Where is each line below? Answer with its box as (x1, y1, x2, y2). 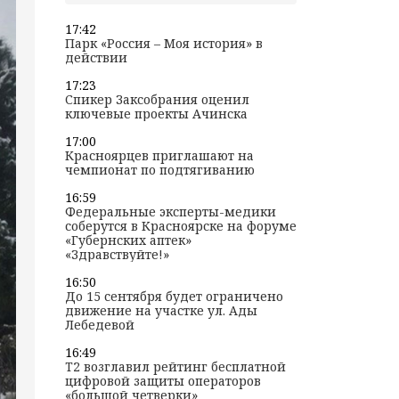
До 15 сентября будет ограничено (64, 288, 283, 305)
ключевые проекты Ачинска (64, 105, 248, 123)
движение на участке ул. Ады (64, 302, 257, 320)
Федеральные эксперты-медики (64, 203, 276, 221)
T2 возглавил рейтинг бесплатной (64, 358, 286, 376)
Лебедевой (64, 316, 134, 334)
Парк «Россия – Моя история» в (64, 35, 263, 53)
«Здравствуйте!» (64, 246, 169, 264)
